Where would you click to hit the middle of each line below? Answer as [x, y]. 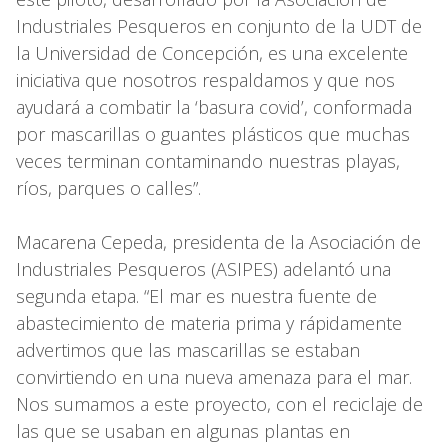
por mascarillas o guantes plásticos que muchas [213, 133]
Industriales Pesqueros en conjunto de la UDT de [219, 25]
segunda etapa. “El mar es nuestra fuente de [196, 295]
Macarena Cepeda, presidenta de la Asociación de [218, 241]
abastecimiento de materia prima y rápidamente [209, 322]
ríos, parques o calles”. [108, 187]
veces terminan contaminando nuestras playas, [208, 160]
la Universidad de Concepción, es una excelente [212, 52]
